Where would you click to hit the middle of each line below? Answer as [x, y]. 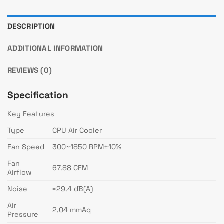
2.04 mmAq [72, 210]
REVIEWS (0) [30, 70]
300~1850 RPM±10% [87, 147]
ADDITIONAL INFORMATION [55, 48]
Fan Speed [26, 147]
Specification [38, 95]
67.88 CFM [70, 168]
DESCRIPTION [31, 26]
